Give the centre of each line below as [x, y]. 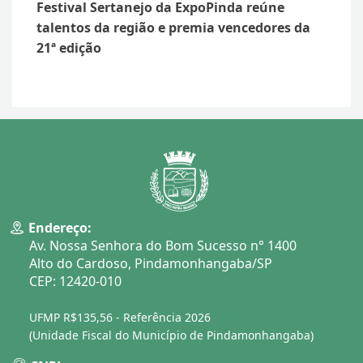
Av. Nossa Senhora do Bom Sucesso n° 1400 [163, 245]
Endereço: [60, 227]
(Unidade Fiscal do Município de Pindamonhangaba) [171, 335]
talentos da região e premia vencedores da [173, 28]
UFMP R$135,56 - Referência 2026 [120, 317]
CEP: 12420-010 [75, 281]
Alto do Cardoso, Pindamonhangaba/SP [151, 263]
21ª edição [69, 48]
